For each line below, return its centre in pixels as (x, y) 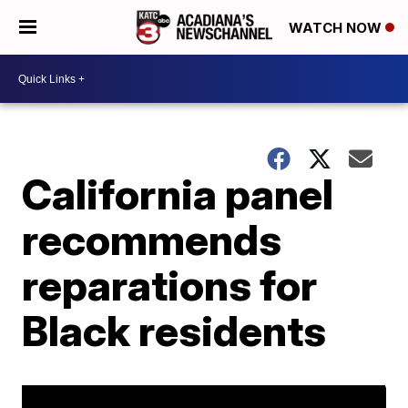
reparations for (170, 285)
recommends (152, 240)
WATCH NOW (337, 28)
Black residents (174, 331)
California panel (178, 194)
